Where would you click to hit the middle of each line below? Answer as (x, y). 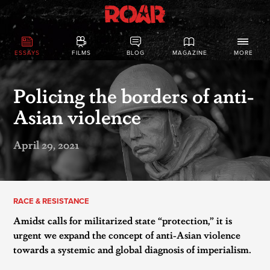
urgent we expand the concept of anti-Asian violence (127, 235)
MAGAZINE (190, 53)
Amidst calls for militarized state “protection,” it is (123, 220)
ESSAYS (27, 53)
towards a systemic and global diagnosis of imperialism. (133, 249)
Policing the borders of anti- (134, 95)
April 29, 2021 (47, 144)
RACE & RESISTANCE (52, 201)
